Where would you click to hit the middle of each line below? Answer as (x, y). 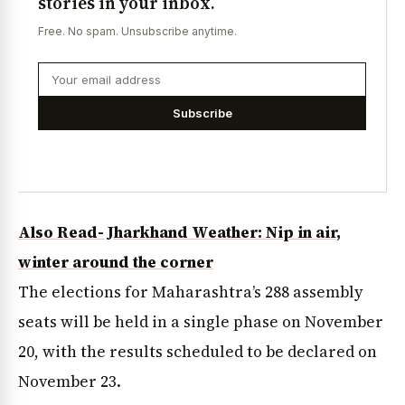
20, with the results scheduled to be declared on (198, 352)
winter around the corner (116, 263)
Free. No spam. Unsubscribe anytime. (137, 32)
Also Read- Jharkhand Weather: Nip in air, (179, 233)
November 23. (70, 382)
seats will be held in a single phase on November (201, 322)
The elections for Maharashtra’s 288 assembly (191, 292)
